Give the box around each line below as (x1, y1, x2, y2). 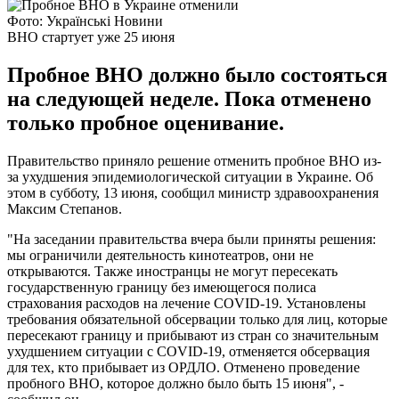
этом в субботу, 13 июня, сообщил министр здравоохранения (7, 184, 379, 200)
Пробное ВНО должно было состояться (7, 62, 387, 86)
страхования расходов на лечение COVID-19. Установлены (7, 295, 366, 311)
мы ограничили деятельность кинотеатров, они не (7, 247, 313, 263)
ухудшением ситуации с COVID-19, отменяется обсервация (7, 343, 370, 359)
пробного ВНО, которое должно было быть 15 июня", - (7, 375, 344, 391)
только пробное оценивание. (7, 110, 284, 134)
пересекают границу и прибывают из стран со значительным (7, 327, 379, 343)
